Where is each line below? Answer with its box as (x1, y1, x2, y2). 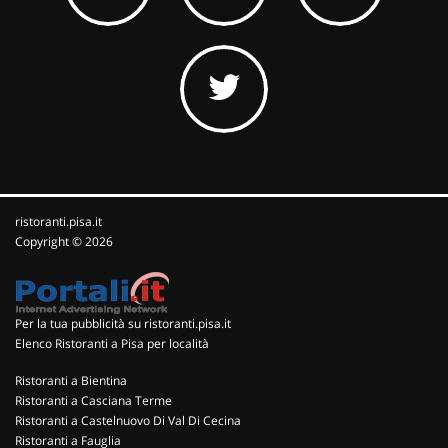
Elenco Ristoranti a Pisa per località (15, 335, 209, 352)
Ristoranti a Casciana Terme (15, 392, 172, 409)
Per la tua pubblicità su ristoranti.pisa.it (15, 315, 231, 332)
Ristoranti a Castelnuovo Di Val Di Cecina (15, 412, 241, 429)
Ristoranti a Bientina (15, 372, 127, 389)
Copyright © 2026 (15, 233, 113, 250)
